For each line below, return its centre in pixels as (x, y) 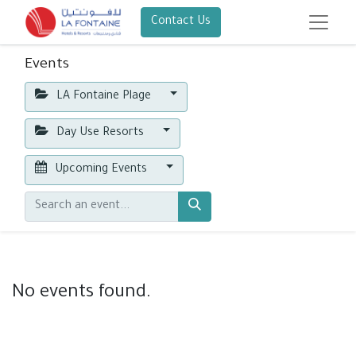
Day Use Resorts (101, 133)
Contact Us (180, 22)
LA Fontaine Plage (104, 97)
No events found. (81, 294)
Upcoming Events (101, 170)
